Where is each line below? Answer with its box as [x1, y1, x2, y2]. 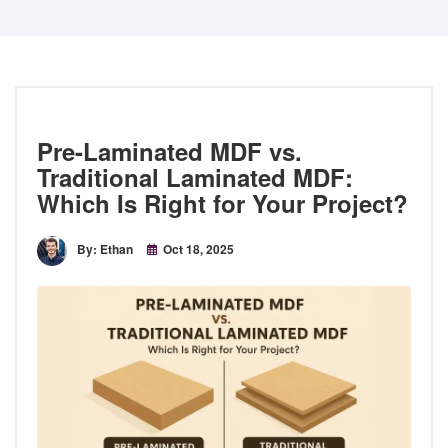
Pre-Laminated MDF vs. [37, 133, 302, 168]
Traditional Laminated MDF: [37, 159, 353, 194]
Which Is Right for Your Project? [37, 185, 408, 220]
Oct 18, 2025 [163, 240, 234, 259]
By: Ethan [77, 240, 133, 259]
